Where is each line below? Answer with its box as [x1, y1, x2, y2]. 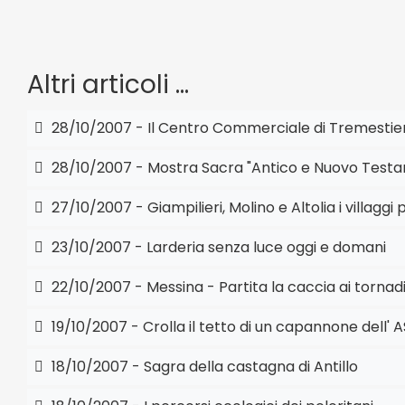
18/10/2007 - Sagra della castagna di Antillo [48, 356, 358, 377]
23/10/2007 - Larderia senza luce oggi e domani [48, 237, 386, 258]
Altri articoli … [27, 67, 189, 102]
